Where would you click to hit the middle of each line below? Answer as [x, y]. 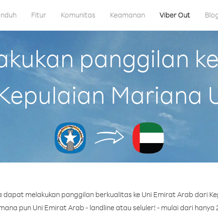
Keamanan [127, 15]
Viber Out [175, 15]
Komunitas [78, 15]
